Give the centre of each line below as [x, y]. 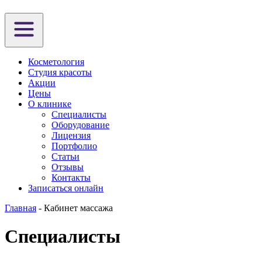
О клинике [50, 104]
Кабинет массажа [78, 208]
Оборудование [80, 125]
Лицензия [71, 135]
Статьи [65, 156]
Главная [20, 208]
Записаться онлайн [66, 188]
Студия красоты [60, 72]
